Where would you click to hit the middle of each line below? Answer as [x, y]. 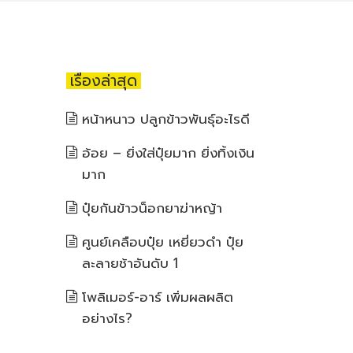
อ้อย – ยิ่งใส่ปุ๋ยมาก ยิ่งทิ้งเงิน [168, 153]
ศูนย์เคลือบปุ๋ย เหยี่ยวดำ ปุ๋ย [162, 242]
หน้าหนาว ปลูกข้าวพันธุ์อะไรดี [165, 119]
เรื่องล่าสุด [103, 81]
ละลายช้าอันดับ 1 [130, 263]
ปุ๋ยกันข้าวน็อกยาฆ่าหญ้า [152, 208]
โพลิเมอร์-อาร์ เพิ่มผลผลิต [157, 297]
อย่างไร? [107, 318]
